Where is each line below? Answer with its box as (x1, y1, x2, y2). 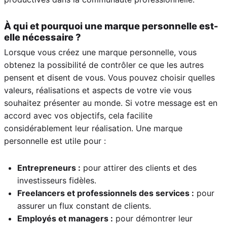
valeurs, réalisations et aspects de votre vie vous (4, 85, 192, 95)
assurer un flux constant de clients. (17, 200, 151, 211)
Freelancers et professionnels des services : (17, 187, 194, 198)
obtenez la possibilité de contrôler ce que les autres (4, 59, 204, 70)
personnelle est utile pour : (4, 135, 106, 146)
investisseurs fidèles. (17, 175, 96, 185)
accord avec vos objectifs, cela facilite (4, 110, 153, 121)
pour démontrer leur (113, 213, 193, 223)
